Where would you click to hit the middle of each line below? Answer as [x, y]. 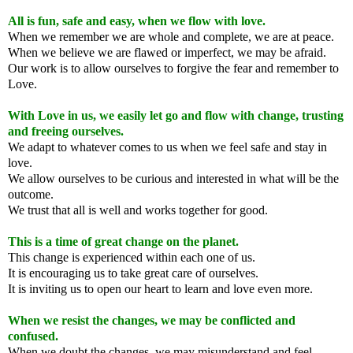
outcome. [31, 194]
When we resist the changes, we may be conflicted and [152, 320]
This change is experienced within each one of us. [132, 257]
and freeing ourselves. [66, 131]
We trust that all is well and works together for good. [138, 210]
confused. [33, 336]
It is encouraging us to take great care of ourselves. [133, 273]
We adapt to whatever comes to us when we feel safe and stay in [167, 147]
